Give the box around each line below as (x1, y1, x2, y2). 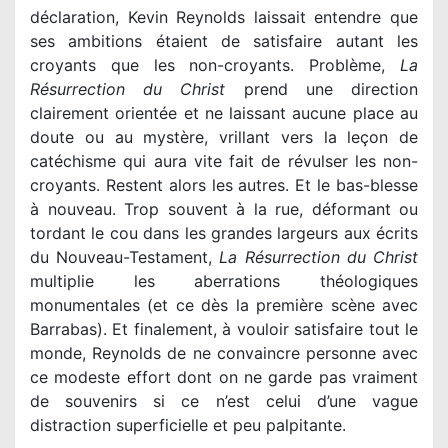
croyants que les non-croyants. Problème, (30, 54, 400, 75)
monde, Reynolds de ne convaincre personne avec (30, 342, 418, 363)
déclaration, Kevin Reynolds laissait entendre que (30, 6, 418, 27)
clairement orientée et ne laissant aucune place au (30, 102, 418, 123)
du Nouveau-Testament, (30, 246, 220, 267)
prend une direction (225, 78, 419, 99)
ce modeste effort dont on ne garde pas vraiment (30, 366, 418, 387)
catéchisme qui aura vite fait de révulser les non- (30, 150, 418, 171)
